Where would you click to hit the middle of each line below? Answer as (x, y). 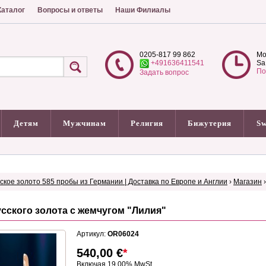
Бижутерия (210, 123)
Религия (147, 123)
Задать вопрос (164, 72)
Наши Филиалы (143, 10)
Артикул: (92, 234)
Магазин (248, 182)
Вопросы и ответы (70, 10)
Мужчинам (85, 123)
